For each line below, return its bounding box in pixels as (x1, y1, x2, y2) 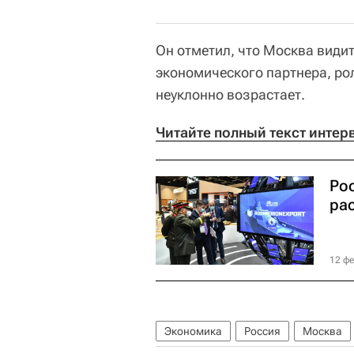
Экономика (164, 324, 222, 337)
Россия (244, 324, 281, 337)
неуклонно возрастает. (156, 85, 305, 103)
